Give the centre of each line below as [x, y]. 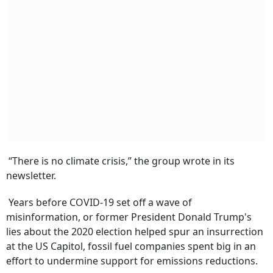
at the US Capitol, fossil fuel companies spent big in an [131, 246]
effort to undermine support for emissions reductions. [132, 261]
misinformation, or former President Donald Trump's [129, 217]
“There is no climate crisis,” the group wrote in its [120, 161]
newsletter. [31, 176]
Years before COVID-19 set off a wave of [99, 203]
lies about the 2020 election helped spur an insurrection [135, 232]
